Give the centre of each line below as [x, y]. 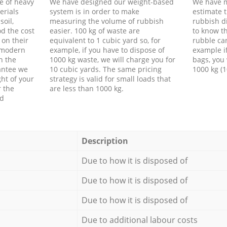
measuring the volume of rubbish [106, 21]
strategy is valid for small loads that [110, 79]
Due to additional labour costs [139, 220]
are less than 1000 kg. [86, 88]
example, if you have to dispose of [107, 50]
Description [105, 141]
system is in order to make [94, 11]
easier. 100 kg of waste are [94, 30]
